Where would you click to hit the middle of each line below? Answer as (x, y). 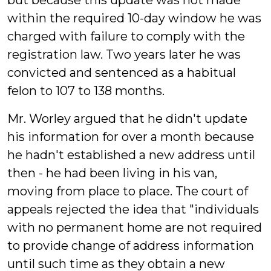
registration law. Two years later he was (124, 54)
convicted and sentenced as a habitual (122, 73)
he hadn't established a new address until (131, 155)
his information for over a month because (131, 137)
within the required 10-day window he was (134, 18)
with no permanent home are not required (135, 227)
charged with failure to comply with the (126, 36)
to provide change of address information (131, 246)
